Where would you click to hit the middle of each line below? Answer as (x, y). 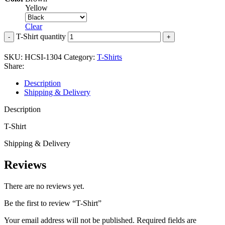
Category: (79, 57)
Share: (14, 66)
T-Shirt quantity (41, 37)
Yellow (36, 8)
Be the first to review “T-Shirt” (53, 203)
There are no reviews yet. (44, 186)
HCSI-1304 (44, 57)
